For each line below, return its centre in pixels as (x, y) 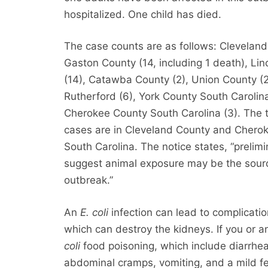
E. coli (95, 212)
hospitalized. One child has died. (143, 14)
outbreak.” (89, 180)
